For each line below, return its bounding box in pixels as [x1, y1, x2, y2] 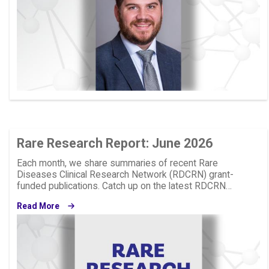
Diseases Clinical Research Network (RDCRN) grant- [16, 169, 234, 181]
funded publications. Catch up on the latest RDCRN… [16, 181, 232, 192]
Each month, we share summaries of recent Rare [16, 158, 218, 169]
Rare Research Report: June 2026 [16, 136, 213, 151]
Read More [16, 201, 59, 211]
